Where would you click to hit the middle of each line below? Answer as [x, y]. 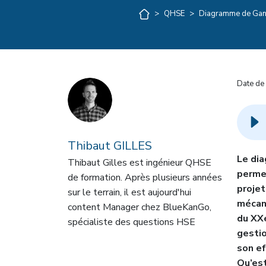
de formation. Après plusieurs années [145, 178]
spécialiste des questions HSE [132, 222]
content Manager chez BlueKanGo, [140, 207]
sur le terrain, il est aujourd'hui [129, 192]
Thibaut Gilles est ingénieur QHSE [140, 163]
